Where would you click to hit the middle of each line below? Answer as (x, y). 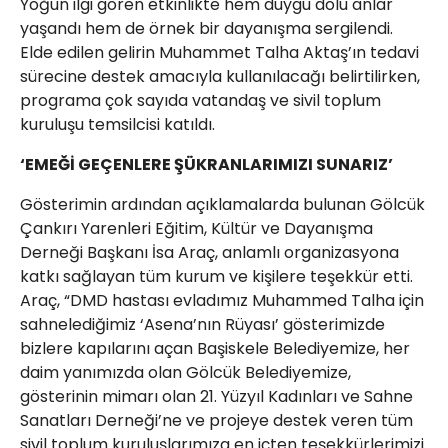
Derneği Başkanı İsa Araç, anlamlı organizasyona (209, 252)
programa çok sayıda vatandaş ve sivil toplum (200, 100)
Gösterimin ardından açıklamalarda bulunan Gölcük (222, 204)
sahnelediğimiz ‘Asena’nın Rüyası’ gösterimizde (202, 324)
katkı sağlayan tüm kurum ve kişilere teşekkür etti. (216, 276)
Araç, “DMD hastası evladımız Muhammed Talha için (222, 300)
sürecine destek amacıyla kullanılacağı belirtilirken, (220, 76)
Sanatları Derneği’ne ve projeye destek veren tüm (216, 420)
